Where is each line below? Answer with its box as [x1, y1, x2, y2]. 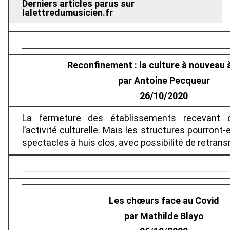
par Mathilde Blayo [124, 210, 204, 222]
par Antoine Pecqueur [118, 75, 210, 86]
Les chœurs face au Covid [108, 195, 219, 206]
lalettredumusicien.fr [22, 7, 113, 18]
